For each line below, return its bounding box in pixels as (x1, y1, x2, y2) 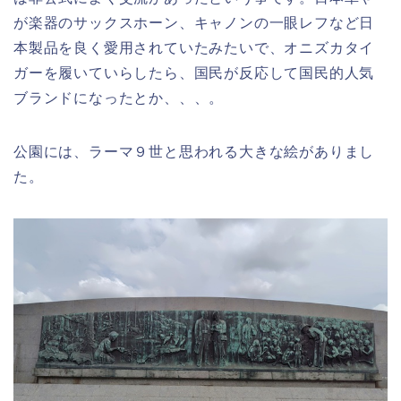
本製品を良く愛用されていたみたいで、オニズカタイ (13, 40, 375, 56)
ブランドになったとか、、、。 (13, 90, 225, 107)
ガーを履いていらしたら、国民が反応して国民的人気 (13, 65, 375, 81)
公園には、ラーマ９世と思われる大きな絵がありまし (13, 144, 375, 160)
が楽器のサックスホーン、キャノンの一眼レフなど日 (13, 15, 375, 31)
